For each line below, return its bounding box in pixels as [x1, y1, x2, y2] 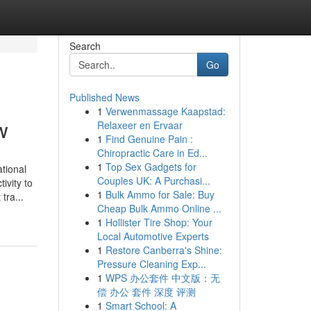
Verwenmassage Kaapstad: [105, 104, 226, 118]
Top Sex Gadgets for [105, 160, 196, 174]
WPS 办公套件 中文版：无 [105, 271, 220, 285]
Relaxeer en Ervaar [96, 118, 183, 132]
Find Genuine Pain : [105, 132, 193, 146]
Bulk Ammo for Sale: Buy [105, 187, 215, 201]
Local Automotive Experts [96, 229, 209, 243]
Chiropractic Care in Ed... [96, 146, 208, 160]
